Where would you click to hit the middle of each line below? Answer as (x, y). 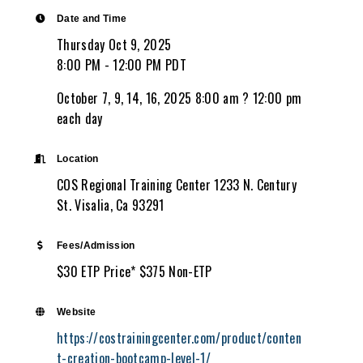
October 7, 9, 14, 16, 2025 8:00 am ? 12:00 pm (179, 98)
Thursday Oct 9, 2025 (114, 45)
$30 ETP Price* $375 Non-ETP (135, 272)
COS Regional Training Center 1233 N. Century (177, 185)
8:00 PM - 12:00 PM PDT (122, 65)
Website (77, 312)
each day (80, 119)
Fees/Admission (96, 246)
